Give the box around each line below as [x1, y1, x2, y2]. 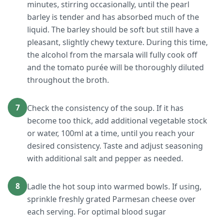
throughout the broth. [27, 75, 109, 85]
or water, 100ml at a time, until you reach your [27, 128, 195, 139]
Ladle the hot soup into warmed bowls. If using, [27, 181, 201, 192]
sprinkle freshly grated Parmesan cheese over [27, 194, 196, 204]
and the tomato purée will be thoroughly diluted [27, 62, 204, 73]
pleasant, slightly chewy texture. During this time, [27, 37, 208, 47]
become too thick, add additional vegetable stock [27, 115, 207, 126]
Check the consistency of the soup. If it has [27, 103, 184, 113]
